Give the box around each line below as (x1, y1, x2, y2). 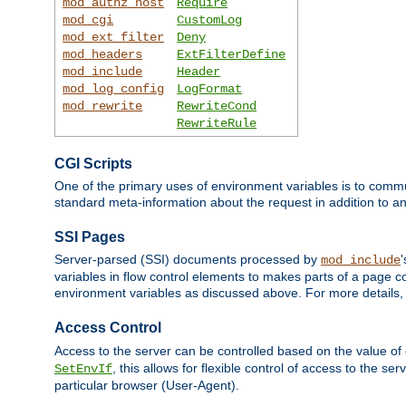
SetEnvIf (54, 361, 112, 376)
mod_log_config (63, 81, 165, 96)
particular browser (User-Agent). (54, 377, 239, 392)
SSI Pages (54, 228, 125, 245)
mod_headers (63, 46, 143, 62)
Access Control (54, 320, 161, 336)
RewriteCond (177, 98, 257, 113)
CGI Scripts (54, 155, 132, 171)
